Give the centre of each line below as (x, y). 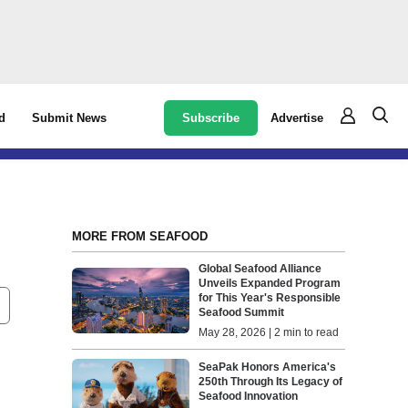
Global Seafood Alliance (260, 269)
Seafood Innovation (249, 397)
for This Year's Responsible (270, 298)
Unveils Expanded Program (270, 283)
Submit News (70, 118)
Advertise (297, 117)
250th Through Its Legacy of (271, 382)
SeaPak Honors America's (268, 367)
